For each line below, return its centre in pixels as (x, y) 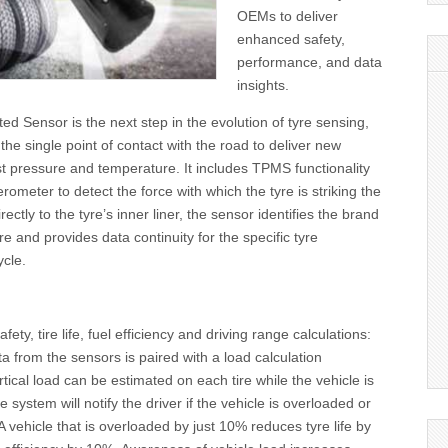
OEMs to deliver (288, 16)
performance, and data (310, 62)
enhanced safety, (291, 39)
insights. (263, 85)
